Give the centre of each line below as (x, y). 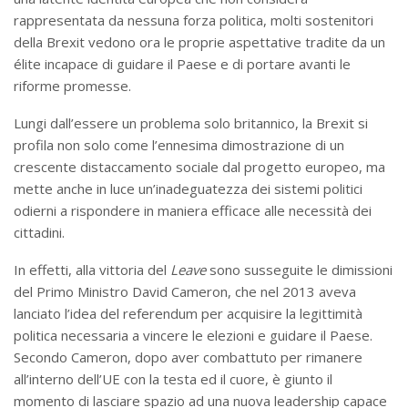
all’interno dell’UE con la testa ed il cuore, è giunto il (173, 378)
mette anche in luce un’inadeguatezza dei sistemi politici (188, 188)
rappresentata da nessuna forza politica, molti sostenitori (194, 20)
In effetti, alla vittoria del (92, 269)
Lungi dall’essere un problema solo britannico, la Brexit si (191, 122)
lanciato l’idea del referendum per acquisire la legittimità (188, 313)
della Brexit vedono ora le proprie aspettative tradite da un (199, 41)
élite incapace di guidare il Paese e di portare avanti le (182, 63)
